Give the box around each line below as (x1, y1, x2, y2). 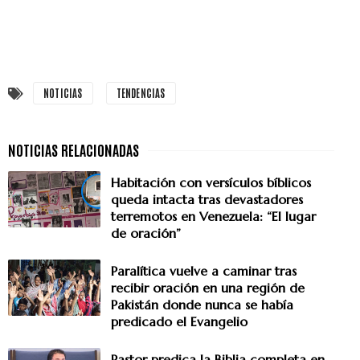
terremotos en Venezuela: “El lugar (111, 208, 316, 225)
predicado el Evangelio (111, 313, 247, 330)
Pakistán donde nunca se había (111, 297, 293, 313)
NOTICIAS (43, 86, 83, 100)
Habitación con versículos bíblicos (111, 174, 311, 191)
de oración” (111, 225, 181, 242)
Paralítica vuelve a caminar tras (111, 263, 297, 280)
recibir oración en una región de (111, 280, 305, 297)
